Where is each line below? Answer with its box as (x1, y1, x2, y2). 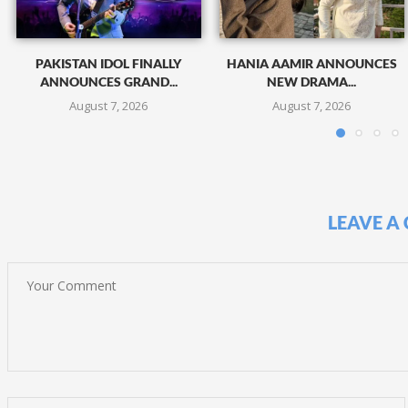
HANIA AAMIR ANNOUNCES (226, 56, 397, 72)
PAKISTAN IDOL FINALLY (36, 56, 182, 72)
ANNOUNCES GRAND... (39, 74, 178, 90)
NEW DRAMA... (267, 74, 357, 90)
